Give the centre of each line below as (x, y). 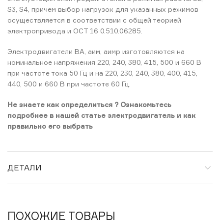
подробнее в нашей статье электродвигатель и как (101, 115)
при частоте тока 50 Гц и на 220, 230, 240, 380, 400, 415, (102, 73)
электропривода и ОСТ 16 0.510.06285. (75, 31)
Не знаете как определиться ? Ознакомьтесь (89, 104)
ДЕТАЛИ (25, 167)
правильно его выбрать (50, 126)
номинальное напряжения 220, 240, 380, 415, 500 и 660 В (104, 62)
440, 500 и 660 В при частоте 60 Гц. (69, 84)
